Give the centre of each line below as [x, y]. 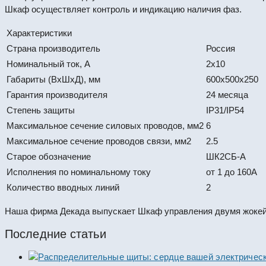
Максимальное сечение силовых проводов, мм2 [105, 125]
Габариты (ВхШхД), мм [53, 79]
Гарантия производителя [57, 94]
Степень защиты [41, 110]
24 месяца [227, 94]
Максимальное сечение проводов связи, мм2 [99, 141]
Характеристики [39, 33]
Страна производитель [53, 48]
